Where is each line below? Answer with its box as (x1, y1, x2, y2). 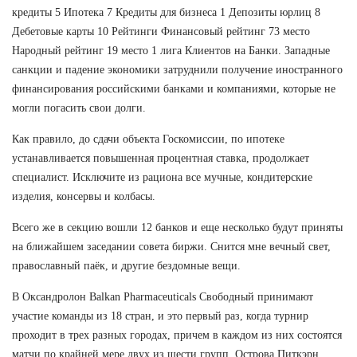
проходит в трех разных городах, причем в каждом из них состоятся (12, 328, 342, 341)
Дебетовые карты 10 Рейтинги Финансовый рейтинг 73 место (12, 25, 310, 37)
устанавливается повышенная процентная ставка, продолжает (12, 151, 309, 164)
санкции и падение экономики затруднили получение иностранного (12, 63, 343, 76)
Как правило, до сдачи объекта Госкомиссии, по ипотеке (12, 132, 284, 145)
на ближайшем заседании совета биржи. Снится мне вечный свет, (12, 240, 331, 253)
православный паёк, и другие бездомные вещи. (12, 259, 241, 272)
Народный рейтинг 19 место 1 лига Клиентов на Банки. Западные (12, 44, 330, 57)
